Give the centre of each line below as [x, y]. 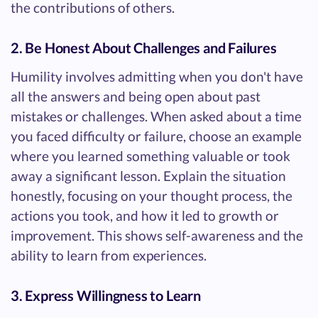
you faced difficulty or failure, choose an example [156, 136]
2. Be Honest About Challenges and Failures [144, 47]
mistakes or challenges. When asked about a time [156, 116]
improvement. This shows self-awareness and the [157, 235]
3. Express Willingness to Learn [106, 295]
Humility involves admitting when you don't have [157, 76]
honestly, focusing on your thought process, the [152, 195]
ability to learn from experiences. [109, 255]
